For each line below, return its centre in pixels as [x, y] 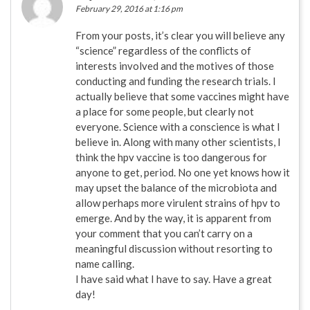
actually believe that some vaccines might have [182, 97]
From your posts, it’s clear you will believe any [180, 36]
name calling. [105, 264]
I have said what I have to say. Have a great [174, 279]
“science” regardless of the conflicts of [163, 51]
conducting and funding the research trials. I [176, 81]
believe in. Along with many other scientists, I [178, 142]
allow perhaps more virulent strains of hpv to [178, 203]
